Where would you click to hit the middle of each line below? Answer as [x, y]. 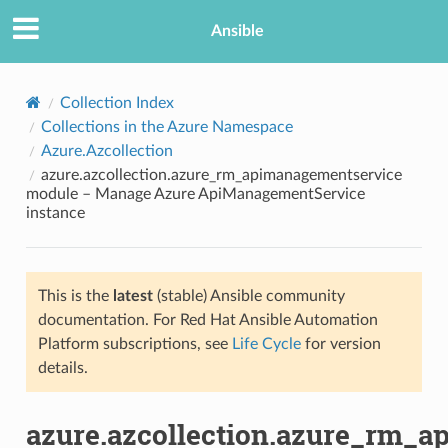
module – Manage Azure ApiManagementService [195, 193]
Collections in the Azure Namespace [166, 126]
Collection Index [116, 102]
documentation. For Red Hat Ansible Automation [207, 319]
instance [55, 212]
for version [340, 343]
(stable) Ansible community [248, 295]
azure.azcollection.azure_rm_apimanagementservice [221, 174]
